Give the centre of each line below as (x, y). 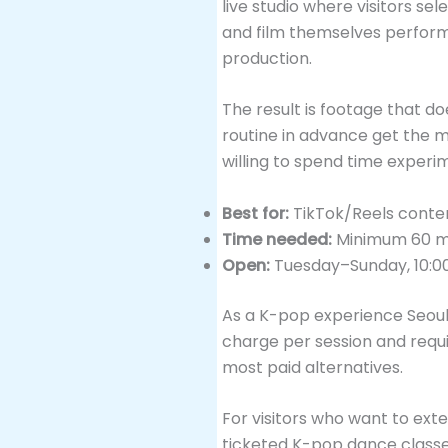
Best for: (255, 213)
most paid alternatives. (312, 367)
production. (267, 58)
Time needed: (277, 239)
